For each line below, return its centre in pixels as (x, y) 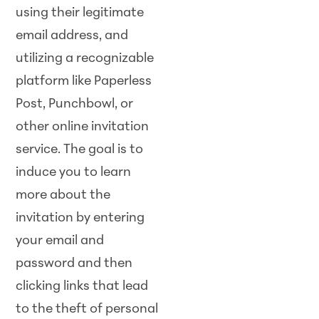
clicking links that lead (82, 286)
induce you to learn (74, 172)
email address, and (72, 36)
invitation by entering (80, 218)
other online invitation (83, 127)
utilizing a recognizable (85, 58)
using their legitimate (80, 13)
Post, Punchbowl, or (75, 104)
